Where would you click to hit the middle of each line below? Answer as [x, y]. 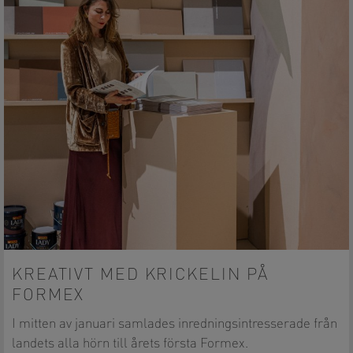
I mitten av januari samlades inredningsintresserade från [175, 324]
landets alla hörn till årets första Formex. [130, 344]
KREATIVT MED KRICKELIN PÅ [141, 275]
